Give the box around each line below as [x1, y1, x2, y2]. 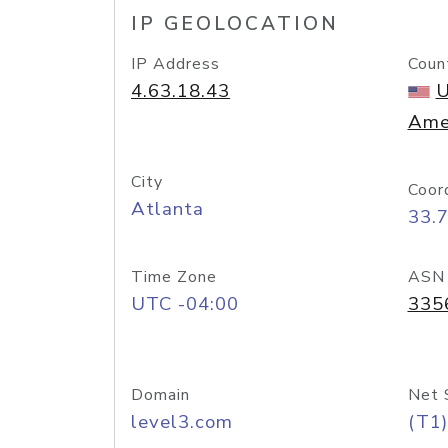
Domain [131, 384, 190, 406]
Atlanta [131, 196, 204, 222]
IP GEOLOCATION [131, 11, 339, 37]
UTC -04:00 [131, 291, 239, 317]
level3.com [131, 409, 233, 435]
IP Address [131, 53, 220, 75]
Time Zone [131, 266, 217, 288]
